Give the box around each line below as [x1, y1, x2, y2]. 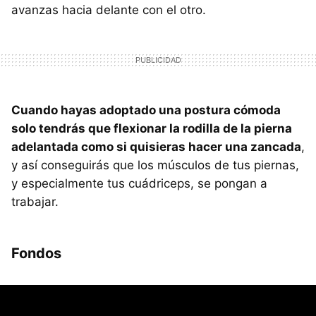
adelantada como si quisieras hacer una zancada [11, 140, 301, 154]
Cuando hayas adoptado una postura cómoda [11, 103, 281, 118]
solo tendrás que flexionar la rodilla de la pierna [11, 121, 292, 136]
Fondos [11, 245, 61, 262]
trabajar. [11, 195, 59, 209]
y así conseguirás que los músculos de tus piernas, [11, 158, 299, 173]
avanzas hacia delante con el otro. [11, 3, 206, 18]
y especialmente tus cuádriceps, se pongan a [11, 176, 267, 191]
